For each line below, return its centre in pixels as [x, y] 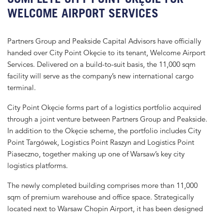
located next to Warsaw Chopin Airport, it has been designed [105, 208]
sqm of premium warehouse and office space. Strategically [101, 197]
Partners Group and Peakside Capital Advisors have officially [104, 41]
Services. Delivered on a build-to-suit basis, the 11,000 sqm [101, 64]
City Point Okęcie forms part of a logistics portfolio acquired [104, 107]
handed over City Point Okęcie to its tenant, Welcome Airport [106, 53]
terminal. [22, 88]
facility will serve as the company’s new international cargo [101, 76]
